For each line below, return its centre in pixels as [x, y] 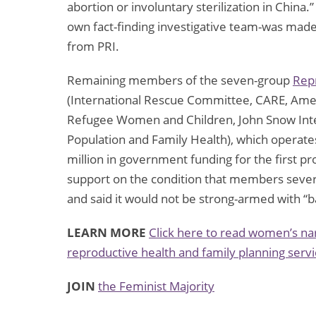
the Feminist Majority [156, 286]
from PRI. [93, 47]
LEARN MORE [107, 233]
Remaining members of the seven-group [180, 80]
